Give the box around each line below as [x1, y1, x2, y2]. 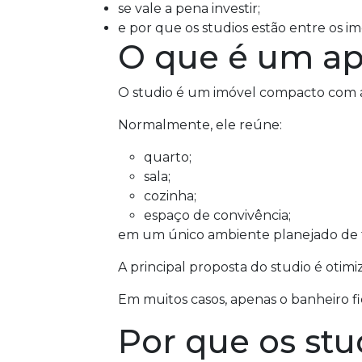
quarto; [144, 149, 192, 165]
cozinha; [144, 188, 196, 204]
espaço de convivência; [144, 208, 291, 223]
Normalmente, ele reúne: [118, 117, 282, 133]
